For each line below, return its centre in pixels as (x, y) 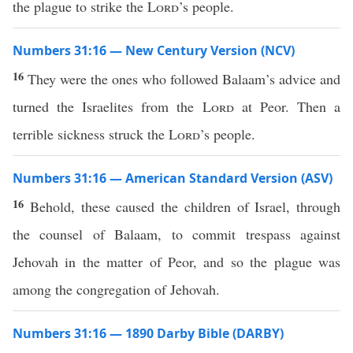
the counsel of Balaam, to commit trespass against (176, 234)
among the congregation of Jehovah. (116, 289)
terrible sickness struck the (91, 134)
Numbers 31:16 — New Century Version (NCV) (154, 50)
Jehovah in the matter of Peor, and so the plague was (176, 262)
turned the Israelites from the (108, 106)
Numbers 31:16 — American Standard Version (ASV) (173, 178)
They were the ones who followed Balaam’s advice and (184, 79)
